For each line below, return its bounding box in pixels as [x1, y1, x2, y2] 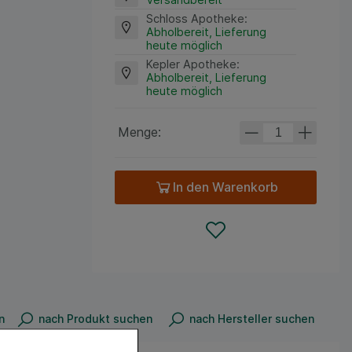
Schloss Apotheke [145, 11, 244, 25]
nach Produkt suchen [38, 312, 153, 326]
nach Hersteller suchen [189, 312, 314, 326]
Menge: [117, 123, 161, 140]
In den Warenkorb [172, 179, 278, 196]
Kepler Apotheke [145, 57, 236, 71]
